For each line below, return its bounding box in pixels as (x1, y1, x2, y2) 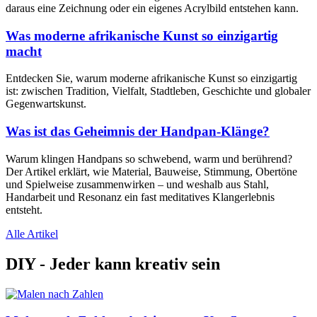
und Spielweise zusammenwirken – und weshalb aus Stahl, (6, 178, 269, 190)
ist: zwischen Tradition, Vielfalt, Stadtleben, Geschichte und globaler (6, 85, 311, 98)
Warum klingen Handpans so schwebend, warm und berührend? (6, 152, 292, 165)
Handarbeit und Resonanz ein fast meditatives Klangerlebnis (6, 190, 275, 203)
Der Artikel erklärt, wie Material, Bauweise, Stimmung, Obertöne (6, 165, 297, 178)
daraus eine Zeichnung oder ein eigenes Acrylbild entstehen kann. (6, 1, 299, 14)
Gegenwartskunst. (6, 98, 86, 110)
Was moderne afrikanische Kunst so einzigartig (6, 28, 278, 43)
